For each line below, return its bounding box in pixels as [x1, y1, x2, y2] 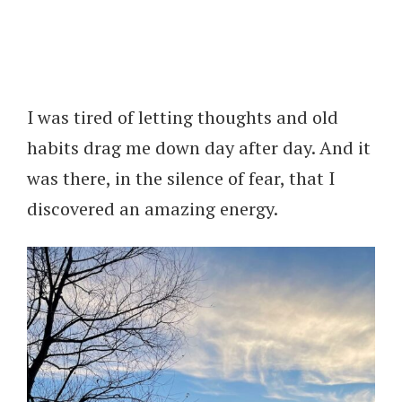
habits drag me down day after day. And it [27, 135, 371, 161]
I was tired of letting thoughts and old [27, 105, 338, 130]
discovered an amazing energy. [27, 197, 278, 222]
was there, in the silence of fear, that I [27, 166, 335, 191]
